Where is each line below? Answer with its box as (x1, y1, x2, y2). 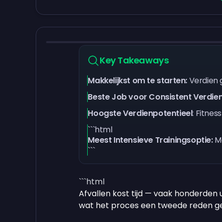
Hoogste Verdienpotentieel (88, 108, 193, 119)
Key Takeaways (100, 54, 169, 66)
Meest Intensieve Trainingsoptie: (88, 134, 215, 146)
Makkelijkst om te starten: (88, 75, 189, 86)
